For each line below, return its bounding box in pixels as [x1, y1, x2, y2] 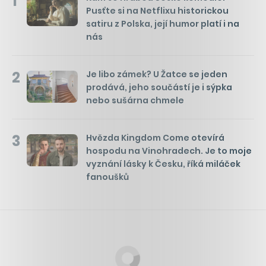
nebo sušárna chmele [86, 94, 184, 107]
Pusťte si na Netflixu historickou [86, 5, 229, 17]
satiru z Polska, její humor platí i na [86, 18, 239, 30]
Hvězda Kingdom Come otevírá [86, 132, 224, 144]
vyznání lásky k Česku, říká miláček [86, 158, 240, 170]
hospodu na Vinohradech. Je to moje [86, 145, 252, 157]
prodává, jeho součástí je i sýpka [86, 81, 232, 94]
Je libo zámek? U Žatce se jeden [86, 68, 227, 81]
